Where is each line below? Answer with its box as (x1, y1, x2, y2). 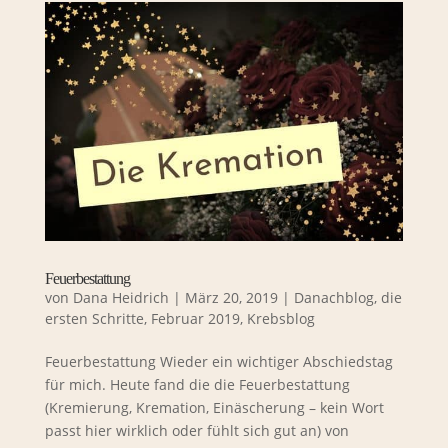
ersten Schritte (44, 308, 144, 328)
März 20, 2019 (184, 287, 278, 307)
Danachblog (293, 287, 374, 307)
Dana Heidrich (72, 287, 169, 307)
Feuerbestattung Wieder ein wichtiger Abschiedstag (44, 351, 393, 371)
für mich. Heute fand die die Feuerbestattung (44, 374, 350, 394)
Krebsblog (246, 308, 315, 328)
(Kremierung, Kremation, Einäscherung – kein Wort (44, 397, 384, 417)
